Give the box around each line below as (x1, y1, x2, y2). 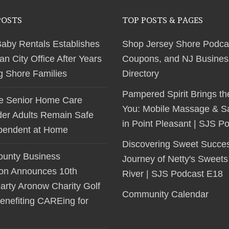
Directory (122, 68, 159, 79)
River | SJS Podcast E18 (122, 169, 223, 179)
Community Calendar (122, 189, 209, 199)
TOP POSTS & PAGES (122, 15, 203, 26)
